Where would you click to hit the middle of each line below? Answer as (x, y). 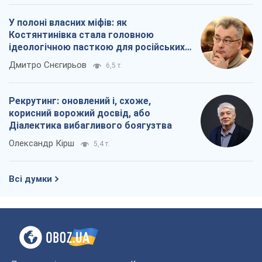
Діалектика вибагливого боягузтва (90, 126)
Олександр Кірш (42, 144)
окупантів (31, 60)
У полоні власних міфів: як (68, 23)
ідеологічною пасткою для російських (97, 47)
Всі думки (30, 179)
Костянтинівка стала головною (81, 35)
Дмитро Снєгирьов (48, 65)
